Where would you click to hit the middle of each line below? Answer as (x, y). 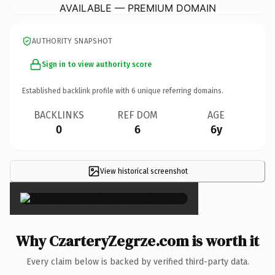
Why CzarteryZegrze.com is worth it (137, 241)
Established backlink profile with (77, 91)
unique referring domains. (180, 91)
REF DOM (137, 115)
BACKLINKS (59, 115)
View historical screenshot (144, 171)
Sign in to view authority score (97, 64)
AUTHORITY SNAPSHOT (72, 41)
